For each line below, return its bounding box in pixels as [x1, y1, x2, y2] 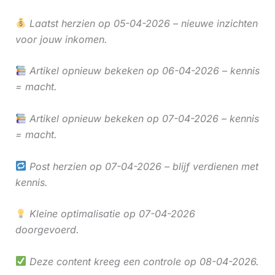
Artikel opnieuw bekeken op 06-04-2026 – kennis [26, 64, 260, 77]
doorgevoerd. [15, 223, 79, 236]
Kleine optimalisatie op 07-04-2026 [26, 207, 195, 220]
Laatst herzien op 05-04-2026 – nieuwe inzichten [26, 17, 258, 29]
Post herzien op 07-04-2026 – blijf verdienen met [26, 160, 258, 172]
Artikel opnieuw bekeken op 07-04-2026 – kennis [26, 112, 259, 125]
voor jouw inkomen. [15, 33, 107, 45]
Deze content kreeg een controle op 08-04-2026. [26, 255, 259, 268]
